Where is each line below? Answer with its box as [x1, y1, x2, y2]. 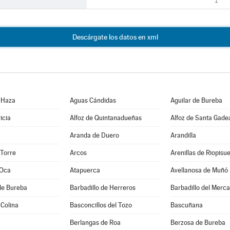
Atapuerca [69, 166, 100, 174]
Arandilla [170, 131, 196, 139]
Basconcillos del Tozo [69, 201, 132, 209]
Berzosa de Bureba [170, 219, 225, 226]
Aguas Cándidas [69, 97, 116, 104]
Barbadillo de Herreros [69, 184, 136, 191]
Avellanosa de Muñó [170, 166, 228, 174]
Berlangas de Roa [69, 219, 121, 226]
